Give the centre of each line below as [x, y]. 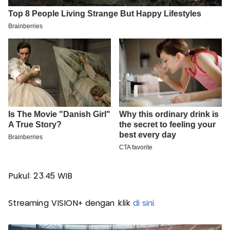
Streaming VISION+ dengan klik [71, 204]
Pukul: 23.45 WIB [41, 177]
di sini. [144, 204]
